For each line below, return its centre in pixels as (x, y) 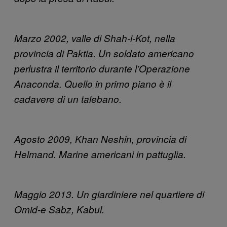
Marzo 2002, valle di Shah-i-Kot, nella (95, 38)
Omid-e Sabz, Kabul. (59, 209)
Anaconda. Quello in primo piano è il (93, 83)
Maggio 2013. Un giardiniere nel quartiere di (109, 194)
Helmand (34, 154)
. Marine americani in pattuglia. (120, 154)
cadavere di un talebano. (68, 99)
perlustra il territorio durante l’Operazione (102, 68)
